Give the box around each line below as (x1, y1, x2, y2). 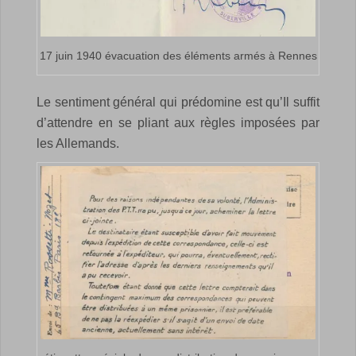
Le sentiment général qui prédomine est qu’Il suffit (37, 95, 319, 109)
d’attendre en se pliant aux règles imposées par (37, 115, 319, 130)
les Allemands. (37, 136, 119, 150)
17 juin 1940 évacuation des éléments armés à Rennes (39, 48, 317, 62)
